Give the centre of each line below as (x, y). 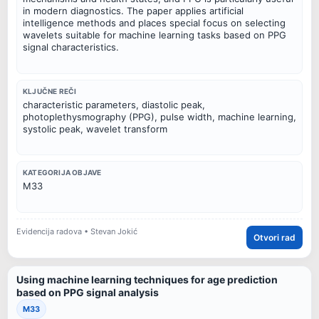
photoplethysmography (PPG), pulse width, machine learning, (159, 116)
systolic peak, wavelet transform (95, 129)
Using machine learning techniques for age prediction (147, 279)
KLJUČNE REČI (50, 91)
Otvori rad (274, 238)
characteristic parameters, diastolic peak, (114, 104)
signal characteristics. (71, 47)
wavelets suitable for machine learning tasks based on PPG (155, 35)
